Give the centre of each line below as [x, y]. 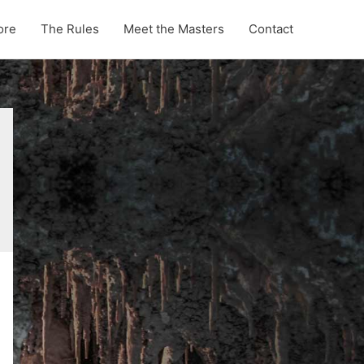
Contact [271, 29]
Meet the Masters [174, 29]
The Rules [70, 29]
